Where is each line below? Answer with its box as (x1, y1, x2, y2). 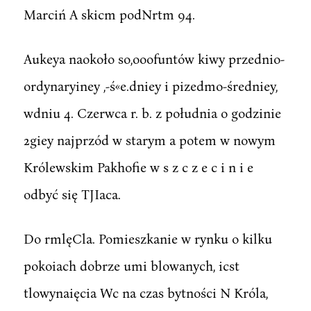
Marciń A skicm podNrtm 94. (23, 6, 195, 22)
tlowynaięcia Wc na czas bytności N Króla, (23, 284, 268, 301)
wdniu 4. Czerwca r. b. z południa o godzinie (23, 104, 281, 121)
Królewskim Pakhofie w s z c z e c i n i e (23, 158, 253, 175)
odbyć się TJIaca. (23, 185, 121, 202)
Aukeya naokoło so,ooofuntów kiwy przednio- (23, 50, 285, 67)
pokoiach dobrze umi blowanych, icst (23, 257, 239, 274)
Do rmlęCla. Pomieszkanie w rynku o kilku (23, 230, 272, 246)
